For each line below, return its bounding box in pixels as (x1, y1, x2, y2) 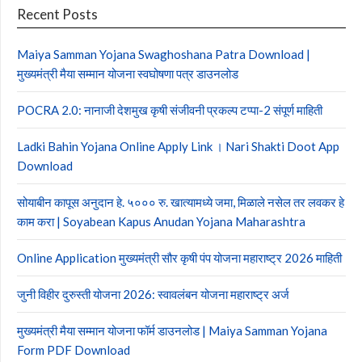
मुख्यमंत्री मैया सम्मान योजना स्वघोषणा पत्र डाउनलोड (17, 66, 238, 81)
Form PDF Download (17, 343, 130, 357)
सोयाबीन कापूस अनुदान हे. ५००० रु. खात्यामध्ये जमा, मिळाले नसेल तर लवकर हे (17, 195, 344, 209)
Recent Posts (17, 6, 98, 23)
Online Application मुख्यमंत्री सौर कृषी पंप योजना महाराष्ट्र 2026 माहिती (17, 250, 342, 265)
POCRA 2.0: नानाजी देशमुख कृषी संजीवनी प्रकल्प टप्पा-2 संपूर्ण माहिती (17, 103, 322, 117)
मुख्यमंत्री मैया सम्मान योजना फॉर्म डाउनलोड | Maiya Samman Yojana (17, 323, 327, 338)
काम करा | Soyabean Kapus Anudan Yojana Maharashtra (17, 214, 305, 229)
